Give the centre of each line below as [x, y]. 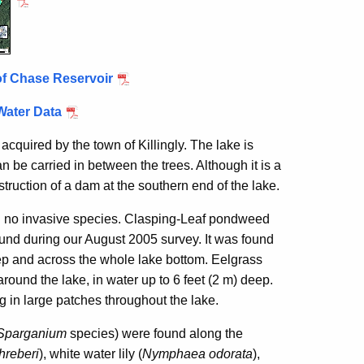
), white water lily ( [91, 354]
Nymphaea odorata [197, 354]
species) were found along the [155, 334]
